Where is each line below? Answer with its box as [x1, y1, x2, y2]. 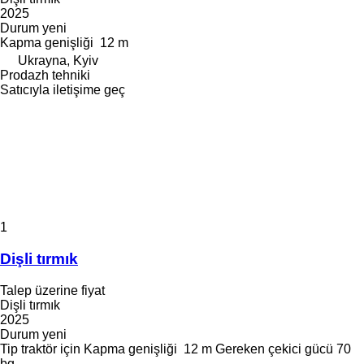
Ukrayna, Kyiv [18, 54, 98, 68]
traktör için [21, 341, 80, 356]
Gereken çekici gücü [215, 341, 333, 356]
